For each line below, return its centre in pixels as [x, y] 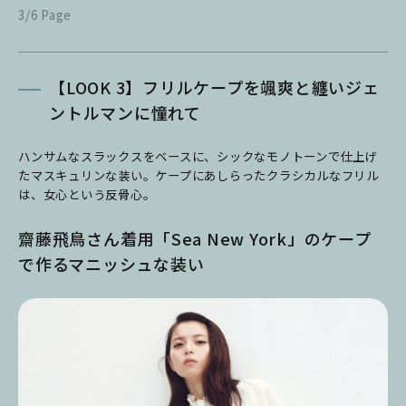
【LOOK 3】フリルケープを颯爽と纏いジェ [214, 87]
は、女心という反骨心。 [87, 194]
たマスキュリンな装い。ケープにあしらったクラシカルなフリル [198, 175]
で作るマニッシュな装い [111, 263]
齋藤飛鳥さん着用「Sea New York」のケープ [195, 238]
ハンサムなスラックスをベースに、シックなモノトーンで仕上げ [198, 156]
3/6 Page [45, 14]
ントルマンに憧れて [125, 112]
